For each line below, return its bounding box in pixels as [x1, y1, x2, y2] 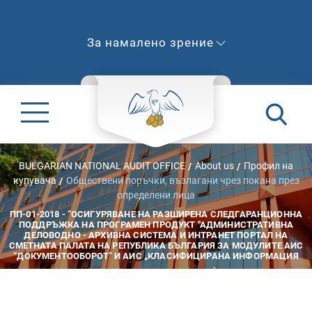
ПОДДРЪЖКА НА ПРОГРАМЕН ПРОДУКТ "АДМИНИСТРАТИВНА [18, 219, 294, 230]
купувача [13, 174, 56, 186]
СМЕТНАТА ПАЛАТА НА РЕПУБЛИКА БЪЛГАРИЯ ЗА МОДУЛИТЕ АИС [8, 240, 304, 251]
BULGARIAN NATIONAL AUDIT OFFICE [19, 159, 185, 171]
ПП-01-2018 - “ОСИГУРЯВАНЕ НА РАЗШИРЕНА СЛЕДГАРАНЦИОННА [9, 208, 303, 219]
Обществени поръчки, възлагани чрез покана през [65, 174, 299, 186]
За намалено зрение [87, 36, 217, 49]
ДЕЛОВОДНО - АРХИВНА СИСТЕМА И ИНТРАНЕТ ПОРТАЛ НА [24, 229, 288, 240]
